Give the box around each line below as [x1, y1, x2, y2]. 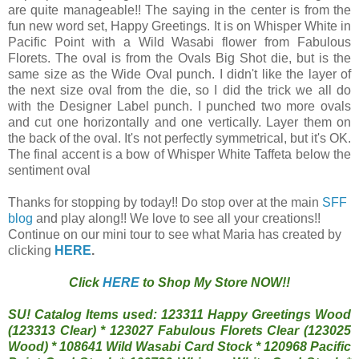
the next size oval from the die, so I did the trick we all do [8, 83, 351, 97]
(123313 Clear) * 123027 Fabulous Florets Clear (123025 [8, 323, 351, 337]
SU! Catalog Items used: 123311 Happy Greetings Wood [8, 307, 351, 321]
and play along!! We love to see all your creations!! [33, 211, 321, 225]
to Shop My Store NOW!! [139, 275, 290, 289]
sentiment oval [8, 163, 91, 177]
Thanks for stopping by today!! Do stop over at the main [8, 195, 322, 209]
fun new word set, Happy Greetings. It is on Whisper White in [8, 18, 351, 33]
